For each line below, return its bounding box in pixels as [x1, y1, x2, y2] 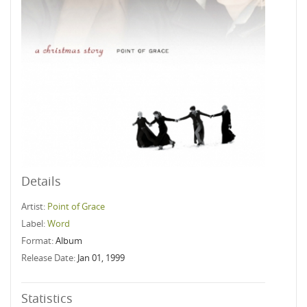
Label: [21, 217, 47, 230]
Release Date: [21, 251, 77, 264]
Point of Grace [47, 200, 105, 212]
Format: [21, 234, 56, 247]
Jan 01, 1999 [77, 251, 125, 264]
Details [21, 173, 61, 189]
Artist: [21, 200, 47, 212]
